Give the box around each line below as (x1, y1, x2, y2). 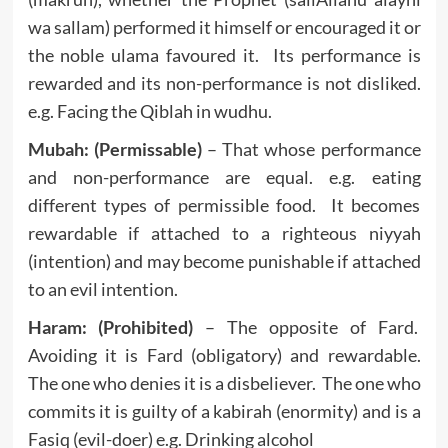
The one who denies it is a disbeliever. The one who (27, 371, 421, 394)
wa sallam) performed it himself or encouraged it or (27, 15, 421, 38)
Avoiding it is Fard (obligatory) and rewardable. (27, 343, 421, 366)
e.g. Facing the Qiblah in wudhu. (27, 99, 272, 122)
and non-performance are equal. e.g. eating (27, 165, 421, 188)
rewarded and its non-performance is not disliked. (27, 71, 421, 94)
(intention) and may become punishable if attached (27, 249, 421, 272)
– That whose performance (201, 137, 421, 160)
